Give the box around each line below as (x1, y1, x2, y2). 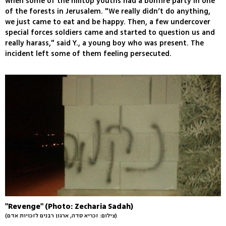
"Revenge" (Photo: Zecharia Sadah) (5, 201, 133, 212)
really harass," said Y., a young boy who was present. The (5, 38, 204, 49)
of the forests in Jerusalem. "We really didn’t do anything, (5, 6, 210, 17)
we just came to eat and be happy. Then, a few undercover (5, 17, 210, 28)
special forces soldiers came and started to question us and (5, 27, 215, 38)
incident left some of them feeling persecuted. (5, 48, 172, 60)
